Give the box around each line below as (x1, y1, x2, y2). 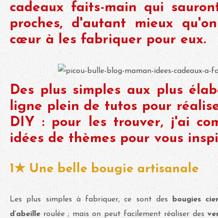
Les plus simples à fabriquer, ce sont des (10, 195, 172, 203)
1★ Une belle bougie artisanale (10, 162, 199, 176)
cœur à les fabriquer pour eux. (10, 33, 206, 47)
